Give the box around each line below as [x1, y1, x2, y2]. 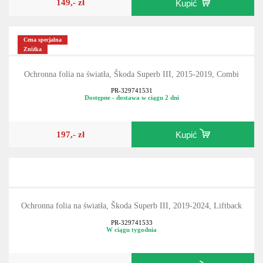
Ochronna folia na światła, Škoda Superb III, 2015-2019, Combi [24, 69, 239, 79]
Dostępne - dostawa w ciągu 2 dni [84, 94, 179, 102]
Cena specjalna [23, 36, 62, 43]
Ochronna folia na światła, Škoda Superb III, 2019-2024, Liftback [21, 201, 242, 211]
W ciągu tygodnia [106, 226, 157, 234]
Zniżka [23, 46, 42, 53]
